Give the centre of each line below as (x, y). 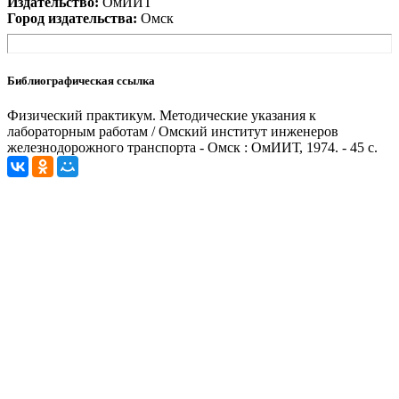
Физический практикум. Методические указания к (162, 115)
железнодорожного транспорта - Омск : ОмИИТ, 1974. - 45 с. (192, 147)
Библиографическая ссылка (81, 80)
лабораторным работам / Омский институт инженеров (173, 131)
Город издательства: (72, 19)
